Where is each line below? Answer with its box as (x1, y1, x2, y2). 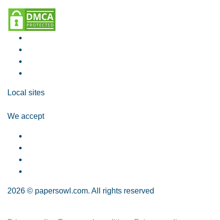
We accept (7, 112, 44, 120)
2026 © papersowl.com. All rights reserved (7, 187, 154, 195)
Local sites (7, 88, 45, 97)
